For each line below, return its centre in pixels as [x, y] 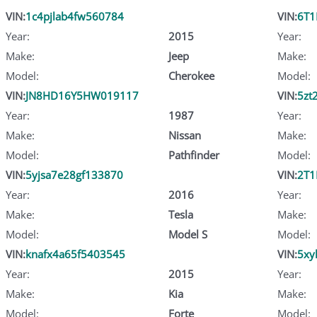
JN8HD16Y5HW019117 [82, 95]
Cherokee [191, 75]
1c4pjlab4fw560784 [75, 16]
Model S [188, 234]
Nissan [184, 135]
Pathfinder [194, 155]
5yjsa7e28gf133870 [74, 174]
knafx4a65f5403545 [75, 254]
